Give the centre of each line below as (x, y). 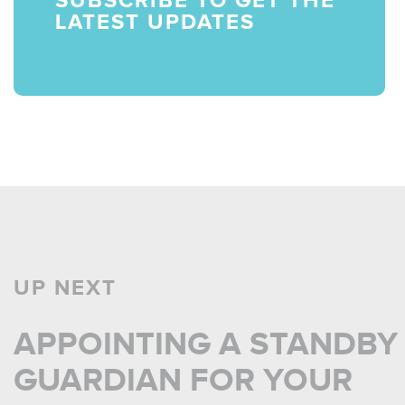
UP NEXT (65, 287)
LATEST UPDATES (155, 21)
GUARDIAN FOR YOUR (183, 379)
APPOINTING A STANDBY (206, 343)
